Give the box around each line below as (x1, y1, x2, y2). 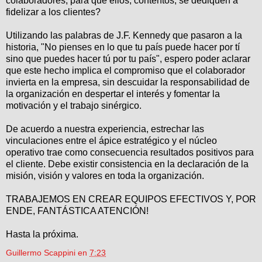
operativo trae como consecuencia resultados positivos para (6, 147, 254, 158)
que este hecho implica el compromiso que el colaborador (6, 65, 245, 76)
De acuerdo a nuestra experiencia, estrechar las (6, 124, 204, 135)
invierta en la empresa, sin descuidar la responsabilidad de (6, 77, 250, 88)
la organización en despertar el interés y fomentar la (6, 89, 220, 99)
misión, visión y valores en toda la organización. (6, 171, 204, 181)
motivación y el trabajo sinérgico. (6, 101, 142, 111)
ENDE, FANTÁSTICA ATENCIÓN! (6, 206, 149, 216)
